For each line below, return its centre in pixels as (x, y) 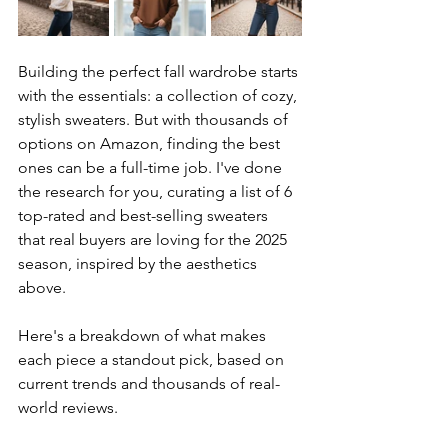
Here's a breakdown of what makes (144, 335)
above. (42, 287)
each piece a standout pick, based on (153, 359)
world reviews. (68, 407)
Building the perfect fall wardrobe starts (160, 71)
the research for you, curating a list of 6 (157, 191)
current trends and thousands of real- (149, 383)
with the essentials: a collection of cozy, (159, 95)
